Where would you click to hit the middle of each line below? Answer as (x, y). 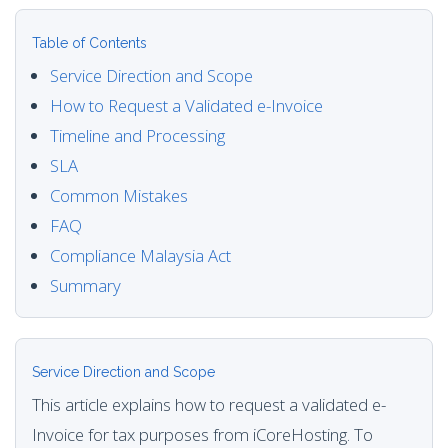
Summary (85, 285)
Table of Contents (89, 43)
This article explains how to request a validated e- (209, 404)
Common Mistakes (119, 195)
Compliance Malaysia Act (140, 255)
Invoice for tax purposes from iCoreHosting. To (202, 434)
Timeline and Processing (137, 135)
